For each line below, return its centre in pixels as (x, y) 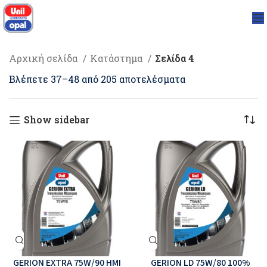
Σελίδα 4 (175, 58)
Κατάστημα (117, 58)
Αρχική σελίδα (44, 58)
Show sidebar (56, 119)
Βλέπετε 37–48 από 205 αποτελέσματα (97, 79)
